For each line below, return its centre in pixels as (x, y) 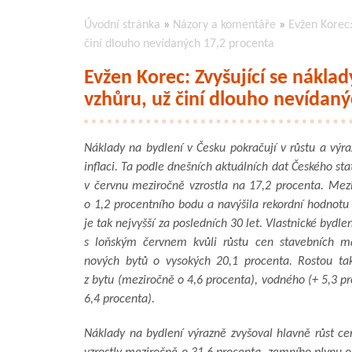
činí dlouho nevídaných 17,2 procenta (179, 44)
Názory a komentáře (224, 25)
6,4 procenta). (119, 299)
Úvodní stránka (122, 25)
